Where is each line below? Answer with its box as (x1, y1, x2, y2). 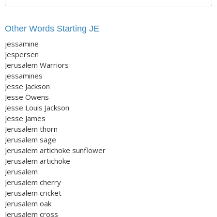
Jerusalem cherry (5, 177, 61, 187)
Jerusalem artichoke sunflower (5, 145, 106, 155)
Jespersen (5, 49, 39, 59)
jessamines (5, 71, 43, 80)
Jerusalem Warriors (5, 60, 69, 70)
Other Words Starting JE (5, 24, 99, 33)
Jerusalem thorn (5, 124, 58, 134)
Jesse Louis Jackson (5, 103, 69, 112)
